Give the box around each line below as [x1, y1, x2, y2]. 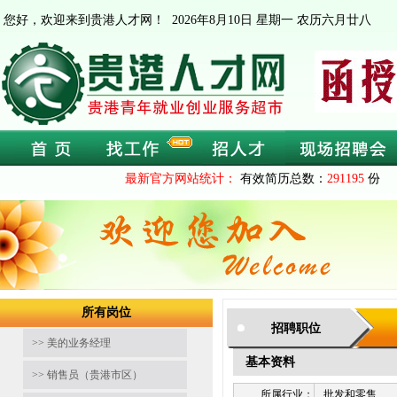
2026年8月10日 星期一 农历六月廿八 [172, 13, 371, 27]
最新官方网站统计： [125, 172, 237, 185]
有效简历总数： [237, 172, 327, 185]
